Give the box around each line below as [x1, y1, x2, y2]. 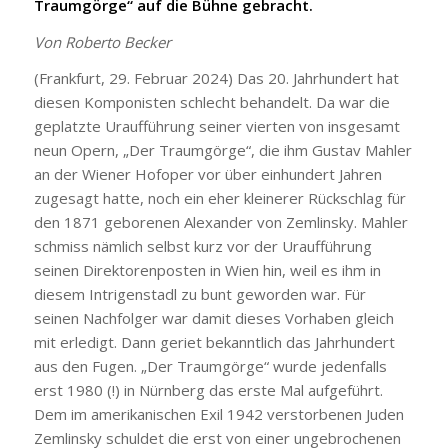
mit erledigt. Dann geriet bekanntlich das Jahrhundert [33, 332, 395, 353]
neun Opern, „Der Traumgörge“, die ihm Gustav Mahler [33, 140, 412, 161]
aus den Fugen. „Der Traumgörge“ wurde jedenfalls [33, 356, 387, 377]
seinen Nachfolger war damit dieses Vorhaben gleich [33, 308, 394, 329]
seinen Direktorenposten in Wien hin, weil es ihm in [33, 260, 381, 281]
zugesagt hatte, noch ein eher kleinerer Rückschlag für [33, 188, 406, 209]
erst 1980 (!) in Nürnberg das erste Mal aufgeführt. [33, 380, 383, 401]
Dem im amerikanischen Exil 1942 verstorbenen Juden [33, 404, 404, 425]
